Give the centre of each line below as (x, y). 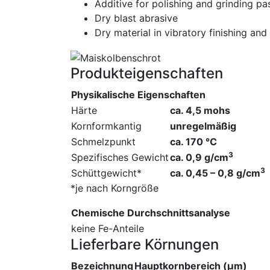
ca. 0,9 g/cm (199, 157)
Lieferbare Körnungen (145, 244)
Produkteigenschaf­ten (147, 73)
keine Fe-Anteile (108, 228)
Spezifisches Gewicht (120, 157)
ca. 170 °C (193, 141)
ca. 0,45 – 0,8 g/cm (215, 173)
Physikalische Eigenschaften (138, 94)
